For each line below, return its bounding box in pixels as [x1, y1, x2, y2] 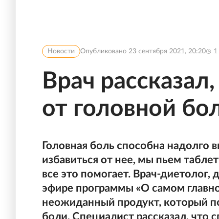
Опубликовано [80, 48, 129, 55]
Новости [47, 48, 75, 55]
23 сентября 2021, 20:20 [129, 48, 206, 55]
